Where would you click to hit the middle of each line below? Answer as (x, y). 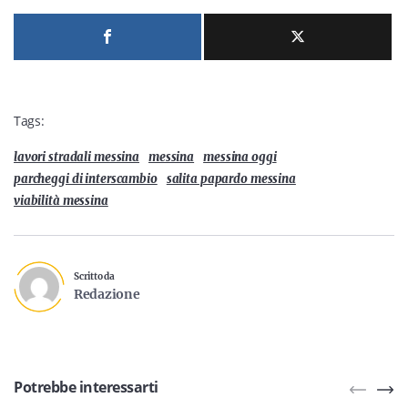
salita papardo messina (231, 178)
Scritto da (94, 276)
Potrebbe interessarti (86, 387)
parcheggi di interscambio (86, 178)
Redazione (107, 294)
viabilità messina (61, 200)
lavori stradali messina (77, 157)
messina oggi (240, 157)
